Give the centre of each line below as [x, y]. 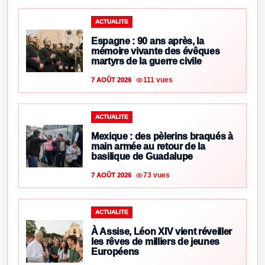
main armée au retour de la [148, 147]
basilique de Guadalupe [142, 157]
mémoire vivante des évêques [156, 51]
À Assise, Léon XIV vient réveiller [162, 232]
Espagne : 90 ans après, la [148, 41]
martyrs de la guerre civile [146, 62]
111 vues [158, 80]
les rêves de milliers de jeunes [156, 242]
